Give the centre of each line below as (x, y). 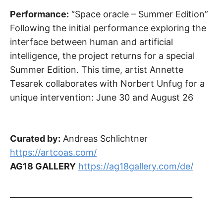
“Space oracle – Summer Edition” (139, 14)
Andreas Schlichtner (104, 138)
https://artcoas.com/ (53, 152)
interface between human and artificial (91, 42)
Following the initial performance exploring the (108, 28)
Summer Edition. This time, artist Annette (97, 69)
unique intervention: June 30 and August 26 (102, 97)
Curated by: (35, 138)
